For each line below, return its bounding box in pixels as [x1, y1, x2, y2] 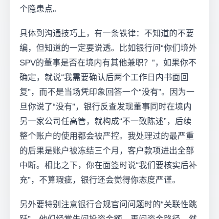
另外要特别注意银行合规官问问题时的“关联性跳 [20, 200, 197, 210]
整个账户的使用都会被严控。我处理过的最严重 [20, 131, 194, 141]
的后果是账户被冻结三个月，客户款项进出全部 [20, 146, 194, 156]
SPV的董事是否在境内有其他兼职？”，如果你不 [20, 58, 197, 68]
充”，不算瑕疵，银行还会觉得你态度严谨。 [20, 175, 180, 185]
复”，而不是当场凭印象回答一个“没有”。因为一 [20, 88, 195, 97]
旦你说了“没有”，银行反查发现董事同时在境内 [20, 102, 192, 112]
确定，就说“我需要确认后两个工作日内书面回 [20, 73, 189, 83]
